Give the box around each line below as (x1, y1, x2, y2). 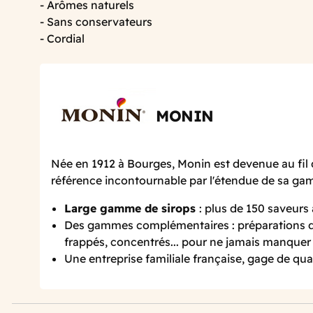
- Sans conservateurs (40, 14, 152, 29)
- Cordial (40, 31, 85, 45)
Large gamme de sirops (64, 201, 200, 216)
